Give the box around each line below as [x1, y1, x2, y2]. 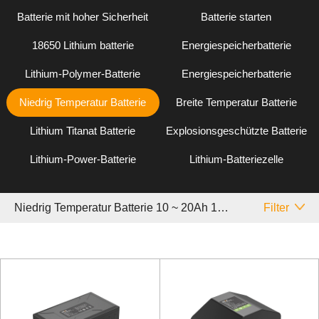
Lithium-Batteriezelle [189, 153, 283, 166]
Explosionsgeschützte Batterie [165, 125, 307, 137]
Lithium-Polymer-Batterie [25, 68, 141, 80]
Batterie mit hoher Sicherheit [17, 11, 149, 23]
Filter [263, 201, 289, 214]
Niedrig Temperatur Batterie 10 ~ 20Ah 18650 [217, 201, 229, 214]
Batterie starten [201, 11, 272, 23]
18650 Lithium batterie [31, 39, 134, 52]
